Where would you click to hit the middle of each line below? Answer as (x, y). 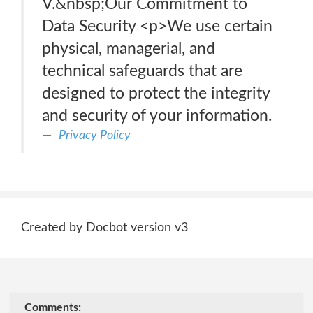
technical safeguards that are (142, 71)
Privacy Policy (95, 135)
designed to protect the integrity (156, 93)
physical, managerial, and (129, 49)
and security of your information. (157, 116)
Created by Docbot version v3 (104, 228)
